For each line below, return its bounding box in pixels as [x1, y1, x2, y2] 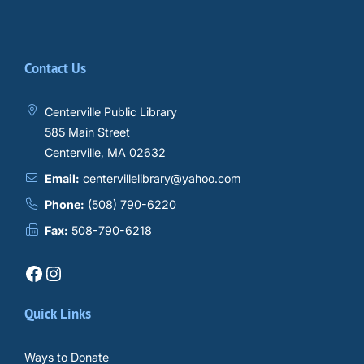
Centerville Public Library [45, 104, 178, 119]
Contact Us [24, 58, 86, 77]
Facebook [24, 260, 34, 284]
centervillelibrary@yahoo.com [83, 171, 241, 185]
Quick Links [24, 304, 91, 323]
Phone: [45, 197, 85, 212]
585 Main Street [45, 124, 131, 139]
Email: [45, 171, 80, 185]
